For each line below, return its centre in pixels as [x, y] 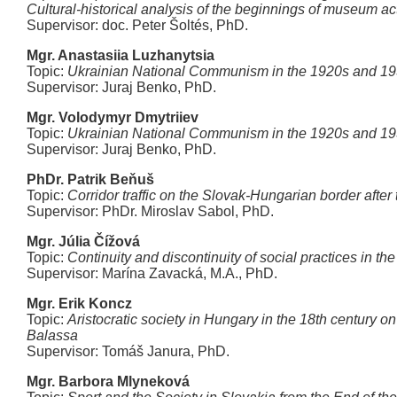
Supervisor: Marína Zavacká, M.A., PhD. [152, 273]
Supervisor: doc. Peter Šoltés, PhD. [137, 25]
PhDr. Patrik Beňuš [90, 179]
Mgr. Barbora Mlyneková [108, 381]
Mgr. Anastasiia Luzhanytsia [121, 55]
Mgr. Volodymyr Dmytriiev [113, 117]
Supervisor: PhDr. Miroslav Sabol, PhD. [150, 211]
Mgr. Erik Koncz [79, 304]
